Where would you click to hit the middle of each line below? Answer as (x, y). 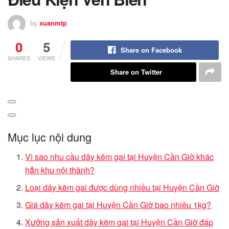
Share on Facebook (151, 50)
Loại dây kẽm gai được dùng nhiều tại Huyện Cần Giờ (122, 188)
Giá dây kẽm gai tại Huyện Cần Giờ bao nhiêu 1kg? (118, 205)
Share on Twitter (136, 72)
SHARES (19, 58)
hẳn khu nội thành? (60, 170)
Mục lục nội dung (50, 137)
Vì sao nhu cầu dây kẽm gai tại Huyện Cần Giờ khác (120, 157)
